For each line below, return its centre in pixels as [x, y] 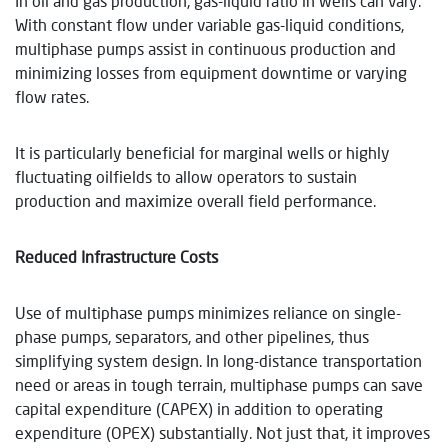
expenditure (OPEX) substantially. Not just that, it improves [222, 432]
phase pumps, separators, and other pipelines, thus [192, 336]
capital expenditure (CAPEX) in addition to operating [199, 408]
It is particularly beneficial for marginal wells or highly [202, 152]
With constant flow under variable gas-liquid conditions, [209, 24]
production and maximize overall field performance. [195, 200]
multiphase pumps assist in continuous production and [205, 48]
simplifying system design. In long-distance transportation [218, 360]
